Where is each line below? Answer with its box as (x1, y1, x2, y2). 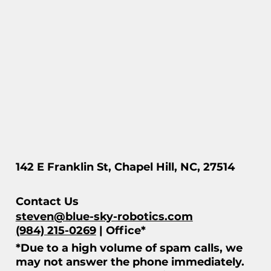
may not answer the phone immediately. (15, 255, 244, 269)
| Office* (96, 223, 146, 237)
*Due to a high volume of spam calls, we (15, 241, 243, 255)
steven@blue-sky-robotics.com (15, 209, 193, 223)
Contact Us (15, 194, 79, 208)
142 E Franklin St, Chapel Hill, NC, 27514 (15, 160, 235, 174)
